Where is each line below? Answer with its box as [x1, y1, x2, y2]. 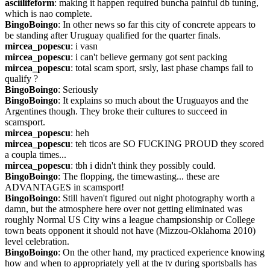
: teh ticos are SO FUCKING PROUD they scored [71, 139, 264, 149]
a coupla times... [5, 149, 66, 160]
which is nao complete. [5, 8, 92, 19]
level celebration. [5, 236, 69, 246]
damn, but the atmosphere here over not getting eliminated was [5, 204, 242, 214]
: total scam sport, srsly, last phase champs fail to [71, 63, 253, 73]
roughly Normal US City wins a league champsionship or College [5, 215, 255, 225]
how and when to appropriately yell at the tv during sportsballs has [5, 258, 257, 268]
